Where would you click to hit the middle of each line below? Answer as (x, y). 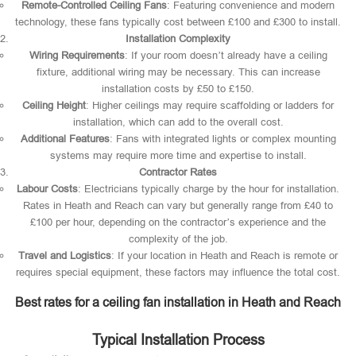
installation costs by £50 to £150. (178, 89)
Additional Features (65, 139)
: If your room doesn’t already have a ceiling (226, 55)
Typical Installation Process (178, 340)
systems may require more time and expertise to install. (178, 155)
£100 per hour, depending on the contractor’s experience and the (178, 222)
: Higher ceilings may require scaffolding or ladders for (210, 105)
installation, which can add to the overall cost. (178, 122)
